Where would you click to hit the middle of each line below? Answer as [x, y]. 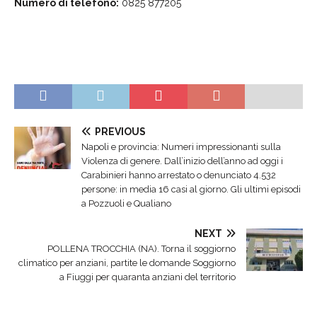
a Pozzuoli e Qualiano [126, 203]
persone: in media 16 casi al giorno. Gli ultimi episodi [191, 189]
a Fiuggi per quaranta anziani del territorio [148, 277]
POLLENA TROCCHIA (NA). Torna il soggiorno [142, 248]
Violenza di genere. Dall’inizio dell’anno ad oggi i [182, 161]
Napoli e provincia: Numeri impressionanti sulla [181, 146]
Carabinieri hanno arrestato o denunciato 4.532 [179, 175]
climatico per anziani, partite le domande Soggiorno [127, 263]
